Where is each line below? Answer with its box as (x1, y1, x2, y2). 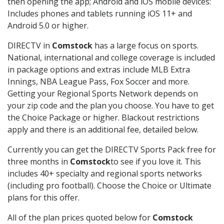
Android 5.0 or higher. (7, 20, 88, 31)
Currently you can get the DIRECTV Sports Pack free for (7, 144, 216, 155)
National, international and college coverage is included (7, 52, 215, 63)
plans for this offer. (7, 192, 79, 203)
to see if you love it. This (110, 156, 201, 167)
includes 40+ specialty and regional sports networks (7, 168, 202, 179)
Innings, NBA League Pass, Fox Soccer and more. (7, 76, 189, 87)
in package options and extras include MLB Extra (7, 64, 190, 75)
